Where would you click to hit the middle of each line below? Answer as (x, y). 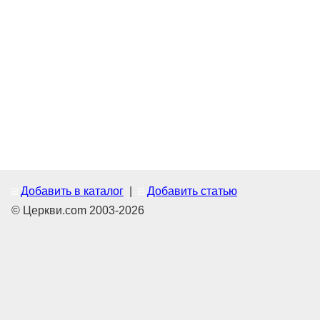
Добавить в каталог (72, 191)
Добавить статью (192, 191)
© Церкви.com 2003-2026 (78, 211)
